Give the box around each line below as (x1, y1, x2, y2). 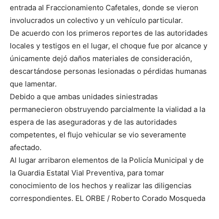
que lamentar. (10, 79, 57, 89)
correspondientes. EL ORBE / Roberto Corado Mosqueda (10, 194, 205, 203)
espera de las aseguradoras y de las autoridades (10, 117, 177, 127)
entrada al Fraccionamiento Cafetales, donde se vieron (10, 3, 198, 13)
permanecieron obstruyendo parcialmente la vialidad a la (10, 105, 205, 114)
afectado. (10, 143, 42, 153)
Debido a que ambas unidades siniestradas (10, 92, 158, 102)
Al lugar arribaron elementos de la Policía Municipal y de (10, 155, 204, 165)
